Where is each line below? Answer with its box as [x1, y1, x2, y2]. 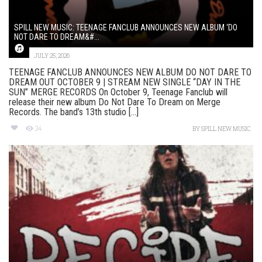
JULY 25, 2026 [34, 52, 70, 60]
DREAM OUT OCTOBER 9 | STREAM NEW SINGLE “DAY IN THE [9, 77, 240, 88]
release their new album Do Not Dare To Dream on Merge [9, 96, 220, 108]
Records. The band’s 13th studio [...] [9, 106, 139, 118]
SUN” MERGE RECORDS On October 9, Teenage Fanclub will [9, 87, 227, 98]
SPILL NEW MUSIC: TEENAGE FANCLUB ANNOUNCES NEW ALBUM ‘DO [14, 23, 237, 33]
